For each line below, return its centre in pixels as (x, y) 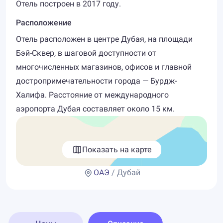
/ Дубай (125, 172)
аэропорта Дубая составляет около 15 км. (95, 109)
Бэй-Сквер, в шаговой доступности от (86, 53)
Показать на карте (116, 149)
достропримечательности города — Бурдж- (96, 81)
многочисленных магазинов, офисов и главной (104, 67)
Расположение (44, 23)
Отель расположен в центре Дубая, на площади (104, 39)
